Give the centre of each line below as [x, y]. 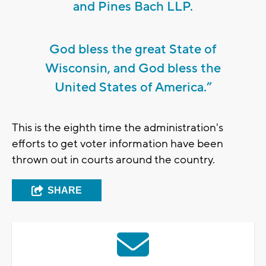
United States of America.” [133, 88]
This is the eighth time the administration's [118, 128]
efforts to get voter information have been [118, 144]
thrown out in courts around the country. [113, 160]
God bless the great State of [133, 50]
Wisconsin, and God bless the [133, 69]
